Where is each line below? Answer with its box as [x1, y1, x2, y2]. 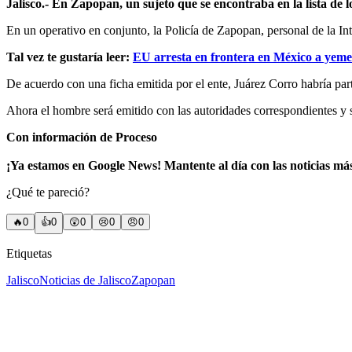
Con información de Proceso [6, 130, 157, 144]
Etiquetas [6, 246, 52, 260]
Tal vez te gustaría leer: [6, 49, 133, 64]
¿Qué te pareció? [6, 185, 90, 199]
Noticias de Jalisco [39, 273, 131, 287]
